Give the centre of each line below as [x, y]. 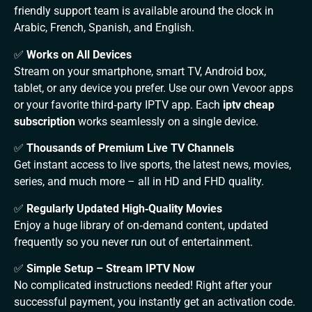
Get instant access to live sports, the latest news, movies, [153, 165]
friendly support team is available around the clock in [144, 11]
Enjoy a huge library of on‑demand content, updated [141, 225]
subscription [45, 121]
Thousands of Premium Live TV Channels [130, 148]
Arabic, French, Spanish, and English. [104, 28]
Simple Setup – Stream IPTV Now [111, 268]
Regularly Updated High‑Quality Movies [124, 208]
